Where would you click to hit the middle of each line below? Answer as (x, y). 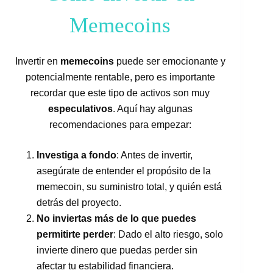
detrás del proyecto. (79, 203)
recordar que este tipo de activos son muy (120, 93)
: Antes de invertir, (154, 155)
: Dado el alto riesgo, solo (168, 235)
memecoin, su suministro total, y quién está (129, 187)
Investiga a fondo (76, 155)
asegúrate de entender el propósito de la (124, 171)
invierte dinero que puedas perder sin (117, 250)
